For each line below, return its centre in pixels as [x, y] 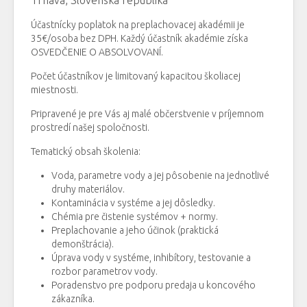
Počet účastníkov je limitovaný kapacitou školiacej [136, 76]
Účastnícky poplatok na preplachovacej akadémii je [138, 25]
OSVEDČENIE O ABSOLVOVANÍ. [97, 52]
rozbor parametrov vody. [105, 272]
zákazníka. [73, 299]
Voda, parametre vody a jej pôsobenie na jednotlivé [160, 176]
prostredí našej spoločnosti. [90, 128]
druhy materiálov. [88, 189]
